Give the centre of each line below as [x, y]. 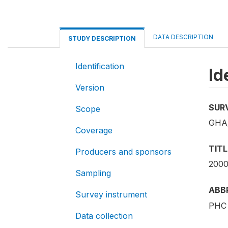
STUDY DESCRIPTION [102, 38]
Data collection [104, 216]
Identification [100, 66]
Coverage [94, 130]
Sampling [93, 173]
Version [90, 88]
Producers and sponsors [123, 152]
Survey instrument [111, 194]
